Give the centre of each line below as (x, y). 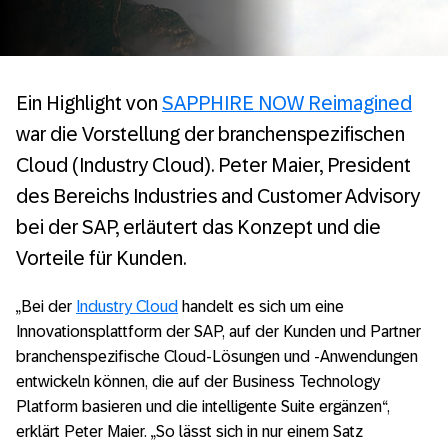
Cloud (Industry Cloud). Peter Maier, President (213, 165)
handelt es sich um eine (261, 306)
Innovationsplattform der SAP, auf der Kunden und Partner (218, 331)
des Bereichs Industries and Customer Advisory (218, 196)
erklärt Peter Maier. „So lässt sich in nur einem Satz (189, 431)
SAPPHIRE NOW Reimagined (287, 103)
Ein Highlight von (89, 103)
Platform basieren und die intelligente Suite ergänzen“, (203, 406)
